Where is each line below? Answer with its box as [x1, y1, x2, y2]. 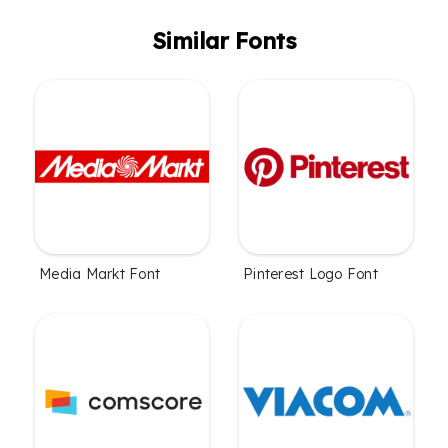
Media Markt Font [39, 264, 160, 283]
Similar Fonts [151, 26, 297, 55]
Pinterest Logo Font [243, 264, 378, 283]
